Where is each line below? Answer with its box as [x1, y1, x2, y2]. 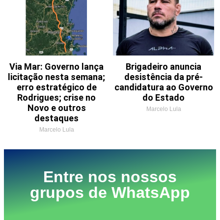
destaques [34, 113, 79, 124]
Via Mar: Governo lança [9, 61, 104, 72]
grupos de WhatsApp [30, 184, 190, 202]
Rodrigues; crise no [17, 92, 96, 103]
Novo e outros [27, 103, 86, 113]
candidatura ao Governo [114, 82, 213, 93]
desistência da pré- [124, 72, 203, 82]
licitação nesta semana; [8, 72, 105, 82]
